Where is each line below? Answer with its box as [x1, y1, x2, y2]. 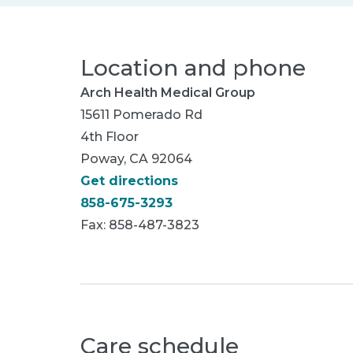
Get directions [80, 173, 178, 188]
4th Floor [80, 129, 139, 144]
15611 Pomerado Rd [80, 107, 203, 122]
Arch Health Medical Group [80, 85, 255, 100]
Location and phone [80, 54, 306, 81]
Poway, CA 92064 [80, 151, 192, 166]
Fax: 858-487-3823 [80, 217, 199, 232]
